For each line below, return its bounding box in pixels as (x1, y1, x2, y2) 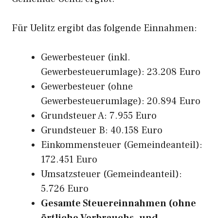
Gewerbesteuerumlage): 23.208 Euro (41, 66, 200, 78)
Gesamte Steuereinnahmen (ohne (41, 197, 196, 210)
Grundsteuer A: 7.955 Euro (41, 109, 157, 122)
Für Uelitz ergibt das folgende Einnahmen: (12, 22, 197, 35)
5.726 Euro (41, 182, 89, 195)
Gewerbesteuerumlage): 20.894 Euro (41, 95, 200, 108)
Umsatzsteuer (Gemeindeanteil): (41, 168, 182, 181)
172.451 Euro (41, 153, 97, 166)
